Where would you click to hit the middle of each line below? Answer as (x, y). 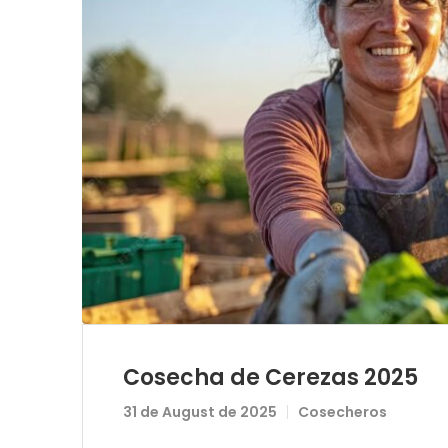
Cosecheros (342, 411)
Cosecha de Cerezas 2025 (270, 377)
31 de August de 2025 (200, 411)
